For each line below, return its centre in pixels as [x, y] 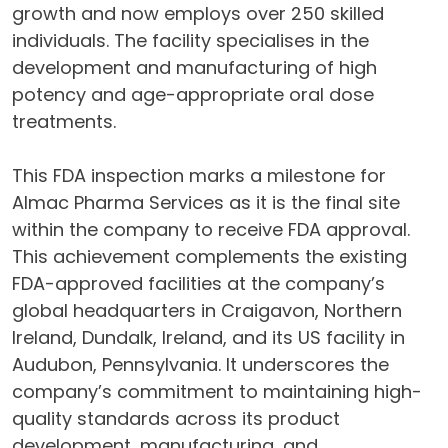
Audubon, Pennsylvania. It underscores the [200, 364]
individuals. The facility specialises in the [190, 40]
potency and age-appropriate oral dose [193, 94]
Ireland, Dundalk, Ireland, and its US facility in [208, 337]
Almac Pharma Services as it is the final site [206, 202]
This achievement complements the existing [209, 256]
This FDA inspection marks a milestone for [199, 175]
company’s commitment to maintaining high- [217, 391]
